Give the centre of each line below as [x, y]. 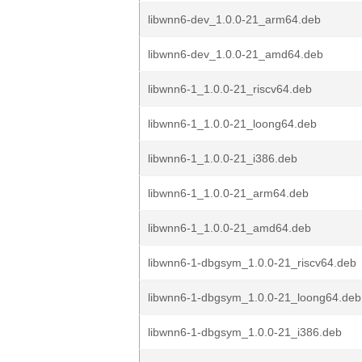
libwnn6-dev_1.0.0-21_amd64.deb [236, 54]
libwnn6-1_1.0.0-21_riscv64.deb [230, 89]
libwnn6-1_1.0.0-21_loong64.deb [232, 124]
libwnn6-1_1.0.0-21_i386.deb [223, 158]
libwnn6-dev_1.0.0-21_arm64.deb [234, 19]
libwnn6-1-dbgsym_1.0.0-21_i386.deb [245, 332]
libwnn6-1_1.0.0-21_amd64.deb [229, 228]
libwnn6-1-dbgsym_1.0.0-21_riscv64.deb [252, 263]
